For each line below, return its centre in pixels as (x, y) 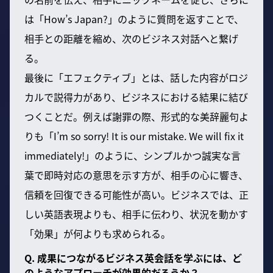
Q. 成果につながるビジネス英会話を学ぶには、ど (133, 257)
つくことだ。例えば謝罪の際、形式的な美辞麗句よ (136, 116)
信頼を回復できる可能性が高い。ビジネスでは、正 (136, 194)
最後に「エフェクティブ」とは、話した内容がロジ (136, 77)
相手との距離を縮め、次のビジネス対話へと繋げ (131, 38)
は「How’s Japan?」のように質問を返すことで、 (134, 19)
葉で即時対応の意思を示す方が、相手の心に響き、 (136, 175)
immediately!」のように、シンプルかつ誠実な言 (133, 155)
